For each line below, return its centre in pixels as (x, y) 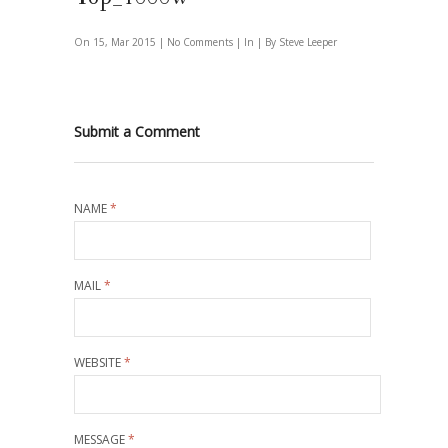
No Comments (201, 42)
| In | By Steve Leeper (286, 42)
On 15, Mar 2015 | (120, 42)
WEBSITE (99, 362)
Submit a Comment (137, 131)
